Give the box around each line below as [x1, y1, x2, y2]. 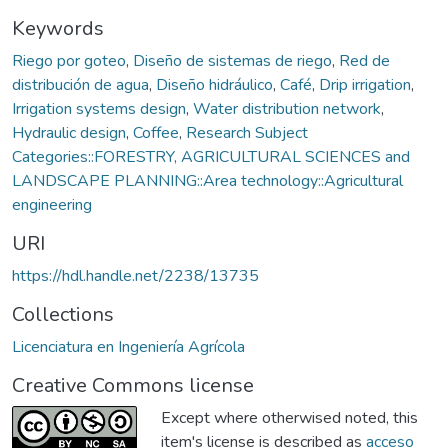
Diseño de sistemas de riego [133, 49, 332, 72]
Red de [339, 49, 390, 72]
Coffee [133, 121, 179, 144]
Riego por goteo [12, 49, 126, 72]
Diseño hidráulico [156, 73, 273, 96]
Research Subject [186, 121, 308, 144]
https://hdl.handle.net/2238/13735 [12, 264, 259, 287]
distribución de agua [12, 73, 149, 96]
